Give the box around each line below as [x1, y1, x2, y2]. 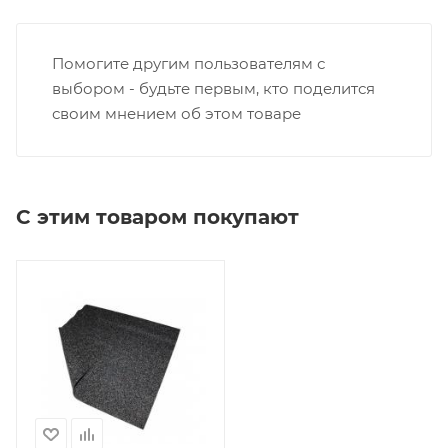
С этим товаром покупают [16, 204, 299, 229]
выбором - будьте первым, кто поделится [52, 78, 375, 98]
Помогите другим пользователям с [52, 53, 325, 73]
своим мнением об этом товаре [52, 103, 301, 123]
